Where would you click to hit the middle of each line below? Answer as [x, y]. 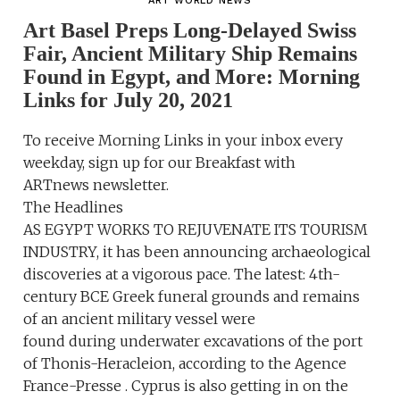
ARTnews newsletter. [96, 185]
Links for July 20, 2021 [129, 100]
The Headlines [74, 208]
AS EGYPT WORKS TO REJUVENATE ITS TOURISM [196, 230]
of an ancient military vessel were [140, 319]
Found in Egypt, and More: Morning [192, 77]
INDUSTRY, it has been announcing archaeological [197, 252]
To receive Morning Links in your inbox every [183, 141]
